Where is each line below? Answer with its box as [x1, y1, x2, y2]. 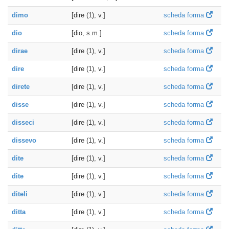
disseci [12, 119, 34, 126]
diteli [12, 190, 28, 198]
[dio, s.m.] [72, 29, 102, 37]
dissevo [12, 136, 36, 144]
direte [12, 83, 30, 90]
